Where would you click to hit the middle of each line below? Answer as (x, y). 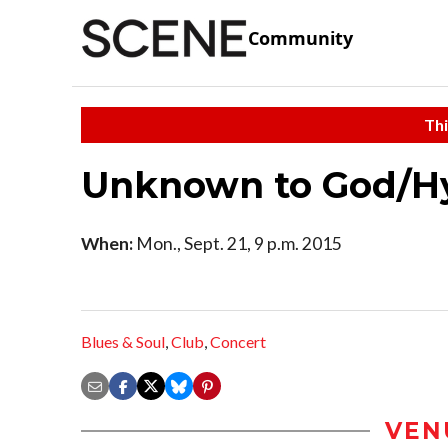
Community (300, 38)
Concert (238, 342)
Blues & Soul (123, 342)
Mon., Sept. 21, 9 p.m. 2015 (237, 243)
